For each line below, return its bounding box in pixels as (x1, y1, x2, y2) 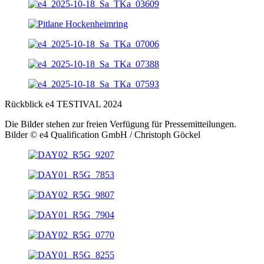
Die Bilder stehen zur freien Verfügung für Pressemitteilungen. (5, 119, 236, 130)
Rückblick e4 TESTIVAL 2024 (5, 99, 122, 110)
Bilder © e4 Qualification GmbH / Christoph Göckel (5, 130, 200, 140)
